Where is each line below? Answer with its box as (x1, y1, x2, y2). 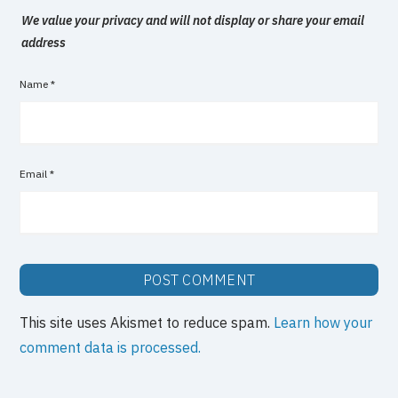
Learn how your (274, 313, 373, 331)
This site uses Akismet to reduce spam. (20, 313, 275, 331)
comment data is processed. (20, 338, 202, 356)
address (21, 34, 67, 51)
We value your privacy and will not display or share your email (21, 12, 365, 28)
